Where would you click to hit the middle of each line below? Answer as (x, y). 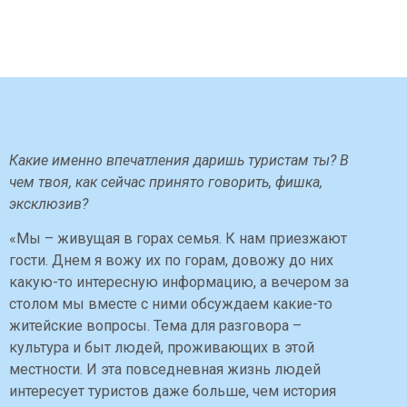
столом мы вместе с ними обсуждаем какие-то (171, 303)
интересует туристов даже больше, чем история (173, 391)
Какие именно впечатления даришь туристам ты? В (179, 160)
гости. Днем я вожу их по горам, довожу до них (171, 260)
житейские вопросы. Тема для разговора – (155, 325)
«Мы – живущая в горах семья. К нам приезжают (178, 238)
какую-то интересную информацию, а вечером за (179, 282)
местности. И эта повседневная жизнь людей (165, 369)
